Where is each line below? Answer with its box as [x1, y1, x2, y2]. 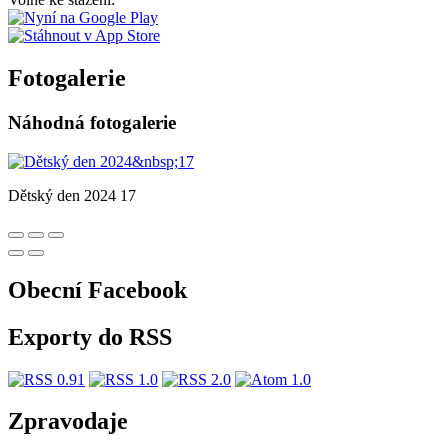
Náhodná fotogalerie [8, 112, 176, 134]
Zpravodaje [8, 408, 128, 435]
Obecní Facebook [8, 276, 187, 303]
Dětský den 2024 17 [8, 186, 136, 204]
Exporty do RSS [8, 323, 172, 350]
